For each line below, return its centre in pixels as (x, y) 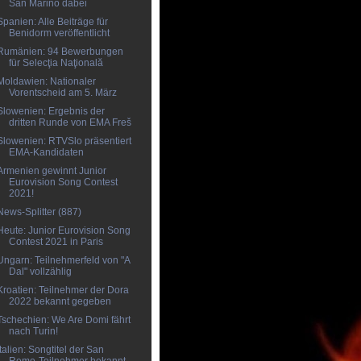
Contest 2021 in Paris (56, 242)
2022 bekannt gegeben (60, 301)
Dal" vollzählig (40, 272)
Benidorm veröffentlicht (59, 33)
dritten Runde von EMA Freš (70, 122)
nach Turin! (33, 331)
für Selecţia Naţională (56, 63)
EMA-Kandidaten (46, 152)
